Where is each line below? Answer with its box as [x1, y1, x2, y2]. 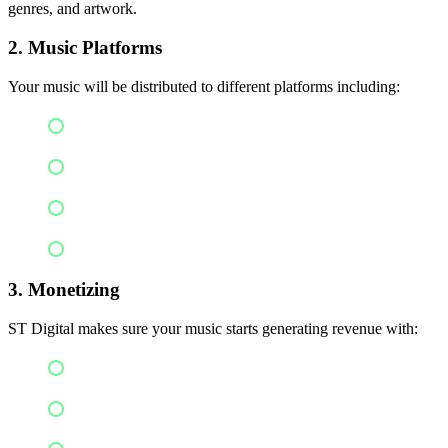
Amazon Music [73, 237, 184, 258]
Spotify [73, 114, 126, 135]
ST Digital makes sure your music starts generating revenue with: [8, 319, 418, 337]
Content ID [73, 397, 154, 418]
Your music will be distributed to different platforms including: [8, 77, 400, 95]
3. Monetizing [8, 279, 120, 301]
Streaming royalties [73, 356, 214, 377]
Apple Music [73, 155, 167, 176]
